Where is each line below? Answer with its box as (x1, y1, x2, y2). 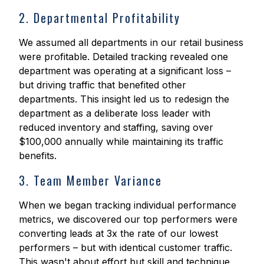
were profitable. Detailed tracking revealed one (19, 51, 228, 63)
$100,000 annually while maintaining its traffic (19, 136, 223, 148)
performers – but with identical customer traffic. (19, 242, 232, 254)
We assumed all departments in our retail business (19, 37, 243, 49)
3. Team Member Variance (19, 171, 162, 190)
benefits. (19, 150, 57, 162)
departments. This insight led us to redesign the (19, 93, 229, 105)
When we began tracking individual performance (19, 199, 236, 212)
